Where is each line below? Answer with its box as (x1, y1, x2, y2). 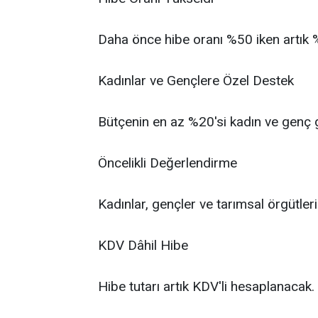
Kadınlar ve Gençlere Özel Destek (98, 72, 294, 89)
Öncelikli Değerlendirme (98, 155, 237, 171)
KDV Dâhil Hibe (98, 237, 188, 253)
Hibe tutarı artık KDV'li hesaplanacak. (98, 278, 314, 295)
